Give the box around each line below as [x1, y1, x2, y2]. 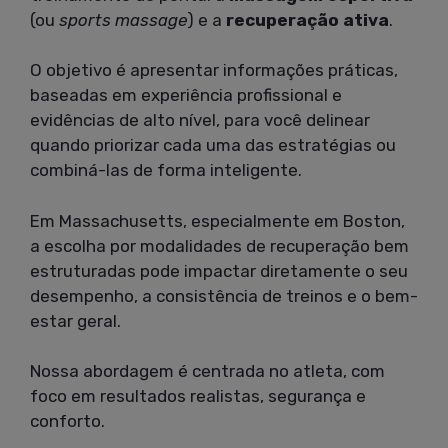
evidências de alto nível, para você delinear [30, 110, 370, 131]
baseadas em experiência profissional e [30, 85, 342, 106]
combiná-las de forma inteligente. [30, 160, 302, 181]
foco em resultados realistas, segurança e [30, 386, 366, 407]
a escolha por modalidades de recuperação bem [30, 235, 409, 256]
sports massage [59, 9, 187, 30]
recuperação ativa [226, 9, 389, 30]
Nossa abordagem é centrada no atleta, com [30, 361, 385, 382]
